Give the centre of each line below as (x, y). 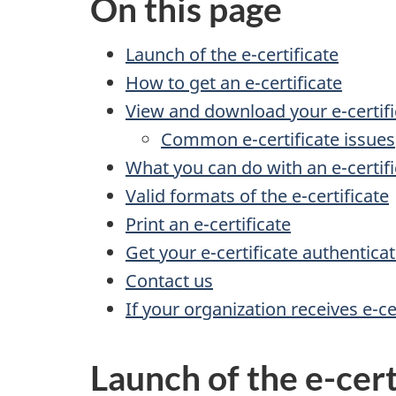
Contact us (169, 280)
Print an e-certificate (208, 224)
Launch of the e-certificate (232, 54)
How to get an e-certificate (234, 82)
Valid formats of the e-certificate (257, 195)
